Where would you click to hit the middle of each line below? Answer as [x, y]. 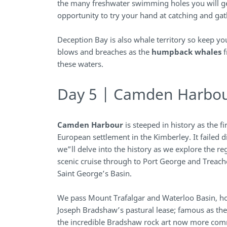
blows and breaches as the [105, 52]
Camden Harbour [90, 125]
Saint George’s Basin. [95, 174]
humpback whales [187, 52]
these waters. [81, 64]
